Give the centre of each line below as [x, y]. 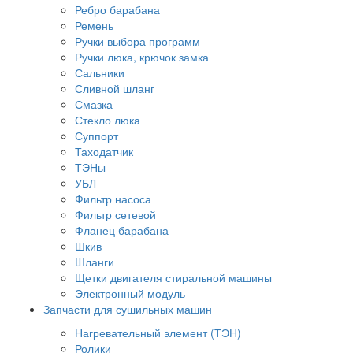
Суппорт [97, 135]
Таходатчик [104, 151]
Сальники [100, 72]
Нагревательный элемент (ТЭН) [158, 332]
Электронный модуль [130, 293]
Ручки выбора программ [137, 41]
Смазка [94, 104]
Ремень [94, 25]
